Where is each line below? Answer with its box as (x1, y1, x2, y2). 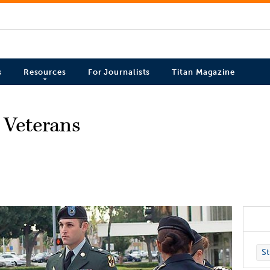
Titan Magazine (172, 67, 235, 77)
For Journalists (87, 67, 151, 77)
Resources (23, 67, 66, 77)
